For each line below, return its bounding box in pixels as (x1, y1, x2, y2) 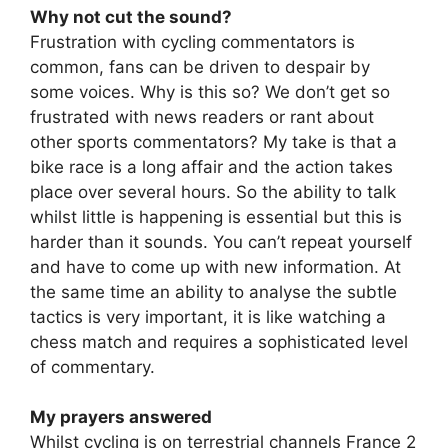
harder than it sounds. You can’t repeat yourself (30, 231, 412, 252)
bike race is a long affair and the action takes (30, 156, 393, 177)
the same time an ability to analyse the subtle (30, 281, 397, 302)
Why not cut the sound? (30, 6, 232, 27)
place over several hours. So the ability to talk (30, 181, 396, 202)
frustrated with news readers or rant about (30, 106, 374, 127)
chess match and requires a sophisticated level (30, 331, 408, 352)
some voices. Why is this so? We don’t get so (30, 81, 390, 102)
